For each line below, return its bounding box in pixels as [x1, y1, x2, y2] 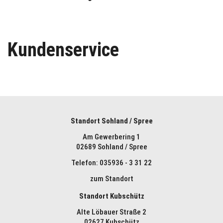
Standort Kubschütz [79, 192, 144, 201]
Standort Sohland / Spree [70, 116, 153, 125]
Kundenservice [7, 39, 119, 61]
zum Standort [90, 174, 133, 183]
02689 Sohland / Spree [76, 142, 147, 151]
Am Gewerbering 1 [83, 132, 140, 141]
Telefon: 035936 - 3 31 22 [71, 158, 152, 167]
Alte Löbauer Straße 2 [77, 208, 146, 217]
